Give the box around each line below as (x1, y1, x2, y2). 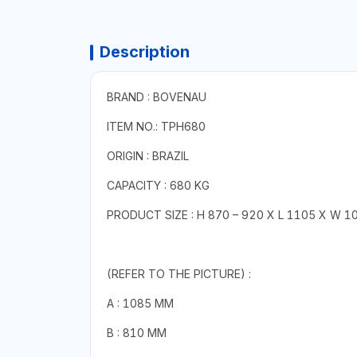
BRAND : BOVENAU (106, 90, 206, 104)
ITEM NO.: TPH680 (106, 120, 206, 134)
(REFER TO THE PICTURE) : (106, 267, 251, 281)
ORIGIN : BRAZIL (106, 149, 189, 163)
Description (99, 42, 190, 62)
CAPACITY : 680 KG (106, 178, 210, 193)
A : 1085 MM (106, 296, 174, 311)
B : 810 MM (106, 326, 167, 340)
